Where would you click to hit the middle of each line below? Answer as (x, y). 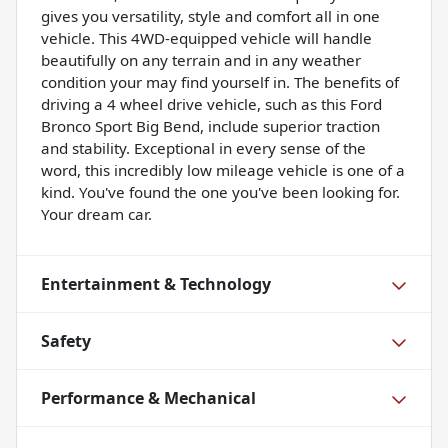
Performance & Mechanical (148, 398)
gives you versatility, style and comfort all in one (210, 16)
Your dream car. (96, 214)
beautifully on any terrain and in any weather (201, 60)
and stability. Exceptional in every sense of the (203, 148)
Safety (66, 341)
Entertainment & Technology (156, 284)
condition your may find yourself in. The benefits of (220, 82)
